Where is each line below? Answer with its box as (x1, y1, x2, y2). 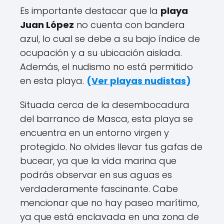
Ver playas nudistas (91, 74, 186, 87)
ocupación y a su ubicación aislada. (20, 46, 182, 59)
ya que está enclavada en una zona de (20, 210, 199, 223)
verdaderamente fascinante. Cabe (20, 182, 178, 195)
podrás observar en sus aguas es (20, 168, 172, 181)
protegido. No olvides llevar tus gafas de (20, 140, 202, 153)
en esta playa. (20, 74, 86, 87)
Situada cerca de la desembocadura (20, 98, 189, 111)
